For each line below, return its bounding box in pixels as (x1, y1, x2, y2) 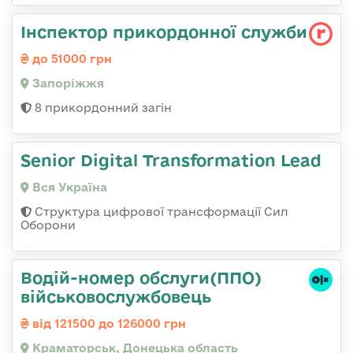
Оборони (20, 217, 76, 232)
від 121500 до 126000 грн (29, 316, 186, 330)
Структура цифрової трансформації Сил (32, 204, 288, 218)
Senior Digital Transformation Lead (20, 150, 321, 169)
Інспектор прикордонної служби (20, 21, 307, 41)
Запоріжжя (29, 76, 104, 90)
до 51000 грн (29, 51, 112, 65)
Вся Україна (29, 180, 107, 194)
